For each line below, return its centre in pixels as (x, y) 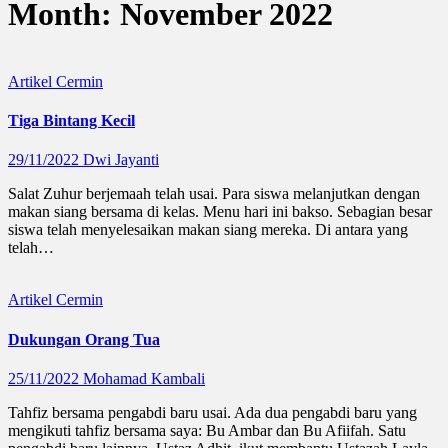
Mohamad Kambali (144, 378)
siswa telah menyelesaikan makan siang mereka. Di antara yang (208, 230)
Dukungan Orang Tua (84, 339)
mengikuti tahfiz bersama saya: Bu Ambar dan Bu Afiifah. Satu (207, 430)
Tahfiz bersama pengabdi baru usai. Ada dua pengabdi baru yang (212, 412)
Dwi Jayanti (121, 160)
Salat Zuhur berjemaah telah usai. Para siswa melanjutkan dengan (214, 194)
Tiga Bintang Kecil (71, 121)
